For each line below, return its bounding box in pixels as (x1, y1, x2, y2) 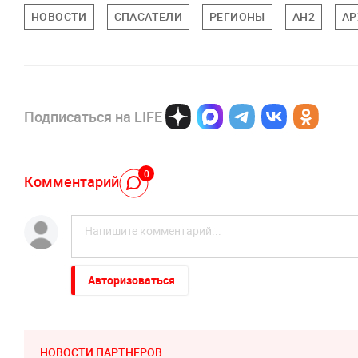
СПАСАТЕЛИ (113, 8, 183, 24)
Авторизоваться (88, 272, 175, 288)
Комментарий (24, 172, 119, 192)
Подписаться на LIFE (24, 106, 162, 126)
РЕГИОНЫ (209, 8, 265, 24)
